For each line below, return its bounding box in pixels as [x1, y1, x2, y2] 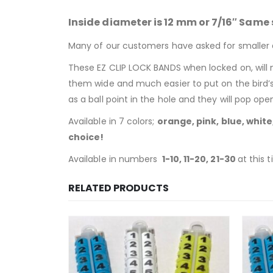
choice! [68, 131, 104, 144]
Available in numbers [68, 153, 160, 166]
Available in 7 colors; [68, 115, 157, 128]
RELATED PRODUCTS [68, 181, 169, 196]
